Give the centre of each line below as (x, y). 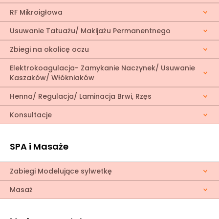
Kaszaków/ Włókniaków (52, 78)
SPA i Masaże (39, 146)
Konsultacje (31, 115)
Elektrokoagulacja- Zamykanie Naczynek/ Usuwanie (102, 68)
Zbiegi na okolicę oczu (49, 49)
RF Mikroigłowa (36, 12)
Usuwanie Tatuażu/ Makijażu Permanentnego (90, 31)
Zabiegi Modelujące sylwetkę (61, 171)
